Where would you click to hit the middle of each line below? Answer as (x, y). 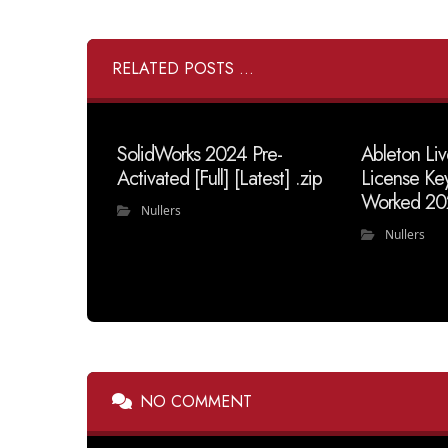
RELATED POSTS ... (183, 68)
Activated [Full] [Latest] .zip (219, 178)
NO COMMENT (196, 401)
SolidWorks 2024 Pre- (199, 154)
